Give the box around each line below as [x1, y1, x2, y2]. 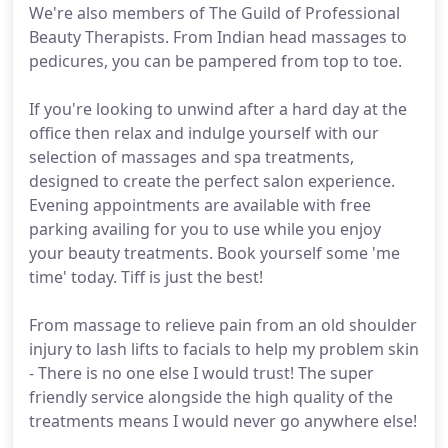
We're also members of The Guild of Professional [29, 2, 400, 24]
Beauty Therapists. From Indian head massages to [29, 26, 407, 48]
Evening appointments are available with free [29, 194, 371, 216]
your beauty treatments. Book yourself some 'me [29, 242, 400, 264]
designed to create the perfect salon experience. [29, 170, 395, 192]
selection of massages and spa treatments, [29, 146, 354, 168]
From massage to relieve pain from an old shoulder [29, 314, 417, 336]
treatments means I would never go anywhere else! [29, 410, 417, 432]
